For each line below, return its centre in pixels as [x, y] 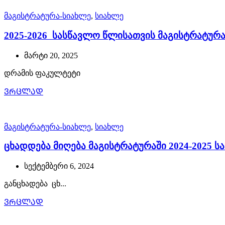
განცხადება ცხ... [35, 184]
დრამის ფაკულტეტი [43, 73]
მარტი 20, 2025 [51, 55]
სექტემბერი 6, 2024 [59, 166]
